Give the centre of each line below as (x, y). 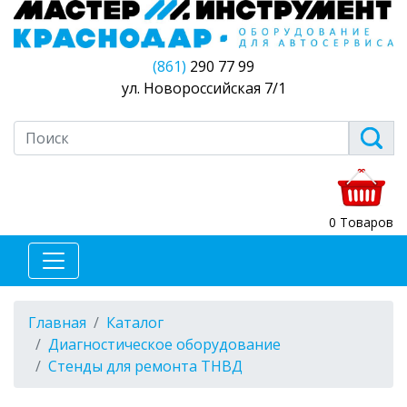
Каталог (135, 322)
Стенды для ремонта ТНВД (145, 366)
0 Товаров (361, 222)
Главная (57, 322)
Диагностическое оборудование (164, 344)
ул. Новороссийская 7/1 (203, 88)
